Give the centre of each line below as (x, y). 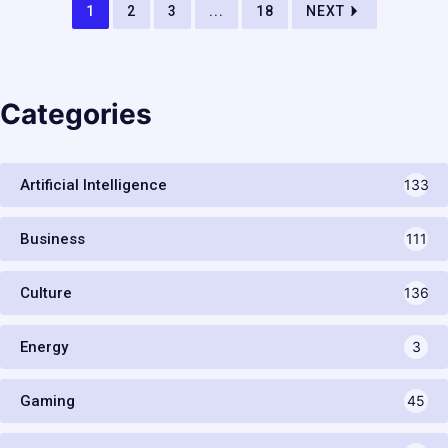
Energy (44, 347)
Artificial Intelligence (93, 185)
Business (52, 239)
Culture (46, 293)
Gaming (47, 401)
